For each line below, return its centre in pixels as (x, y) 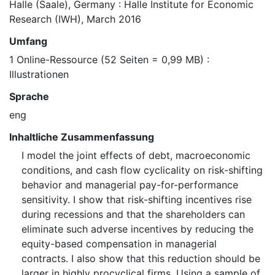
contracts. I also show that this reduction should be (141, 259)
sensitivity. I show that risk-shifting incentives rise (137, 200)
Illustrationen (39, 75)
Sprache (29, 97)
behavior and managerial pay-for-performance (130, 185)
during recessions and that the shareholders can (133, 215)
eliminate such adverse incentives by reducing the (137, 229)
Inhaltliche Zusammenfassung (82, 137)
